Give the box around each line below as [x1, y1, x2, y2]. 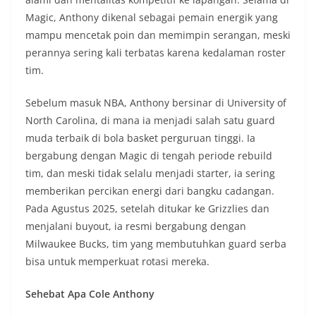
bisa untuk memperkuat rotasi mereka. [25, 255, 209, 269]
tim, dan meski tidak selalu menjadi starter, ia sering [25, 166, 275, 181]
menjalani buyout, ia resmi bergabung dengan [25, 219, 246, 233]
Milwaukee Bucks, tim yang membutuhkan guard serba [25, 237, 286, 251]
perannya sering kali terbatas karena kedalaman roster [25, 46, 286, 60]
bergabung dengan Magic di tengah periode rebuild [25, 149, 272, 163]
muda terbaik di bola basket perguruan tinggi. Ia [25, 131, 255, 145]
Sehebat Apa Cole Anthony [25, 287, 154, 301]
